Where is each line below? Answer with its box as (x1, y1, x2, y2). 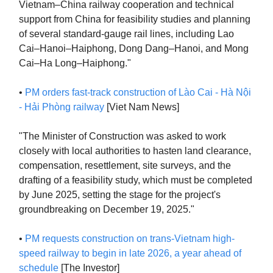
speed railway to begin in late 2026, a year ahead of (19, 248, 241, 258)
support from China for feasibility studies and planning (19, 14, 250, 24)
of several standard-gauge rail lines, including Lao (19, 29, 234, 39)
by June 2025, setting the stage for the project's (19, 190, 221, 200)
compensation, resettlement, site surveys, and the (19, 160, 231, 171)
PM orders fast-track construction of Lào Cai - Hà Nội (25, 87, 251, 97)
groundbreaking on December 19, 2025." (19, 204, 194, 214)
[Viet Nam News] (104, 102, 179, 112)
